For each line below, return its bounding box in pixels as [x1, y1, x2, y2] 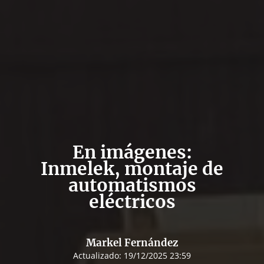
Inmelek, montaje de [41, 157, 223, 180]
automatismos [68, 173, 196, 196]
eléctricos [88, 190, 176, 213]
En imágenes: [72, 140, 192, 163]
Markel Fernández [86, 236, 178, 249]
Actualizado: [73, 249, 124, 261]
